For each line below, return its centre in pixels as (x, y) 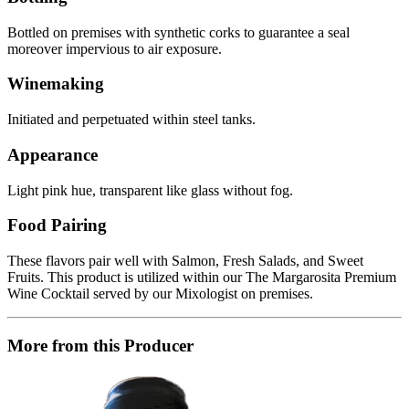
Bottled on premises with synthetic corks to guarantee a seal (178, 32)
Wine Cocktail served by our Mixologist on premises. (160, 294)
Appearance (52, 154)
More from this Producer (100, 345)
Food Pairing (57, 225)
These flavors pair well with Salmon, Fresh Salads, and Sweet (185, 261)
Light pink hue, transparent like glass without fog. (150, 190)
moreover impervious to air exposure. (115, 48)
